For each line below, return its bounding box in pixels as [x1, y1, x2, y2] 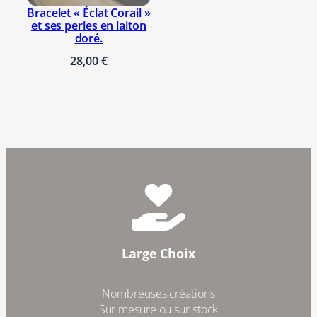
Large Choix [122, 243, 195, 262]
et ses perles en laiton [30, 17, 146, 33]
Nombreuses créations [102, 286, 215, 302]
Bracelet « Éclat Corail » [27, 4, 151, 21]
